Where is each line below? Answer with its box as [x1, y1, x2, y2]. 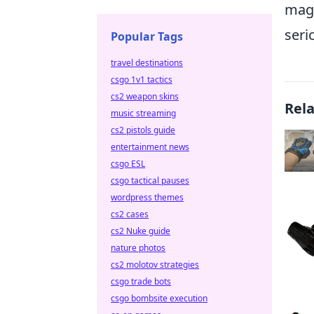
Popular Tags [111, 29, 183, 44]
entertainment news [111, 141, 189, 153]
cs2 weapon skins [111, 90, 179, 102]
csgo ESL [111, 158, 145, 170]
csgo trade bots [111, 275, 171, 287]
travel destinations [111, 57, 183, 69]
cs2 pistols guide [111, 124, 175, 136]
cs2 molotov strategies [111, 259, 199, 271]
